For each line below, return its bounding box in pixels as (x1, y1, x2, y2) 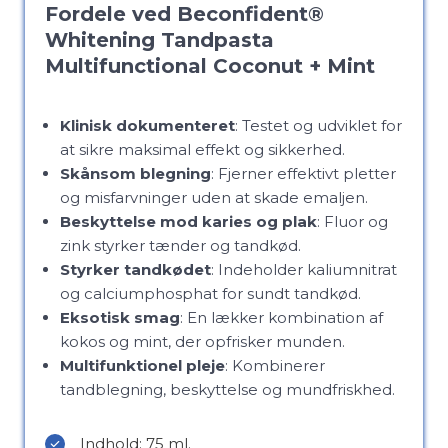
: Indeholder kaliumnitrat (211, 260, 397, 279)
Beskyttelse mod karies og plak (60, 212, 317, 231)
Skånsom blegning (60, 164, 211, 183)
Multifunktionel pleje (60, 356, 225, 375)
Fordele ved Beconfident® (45, 2, 324, 26)
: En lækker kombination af (180, 308, 383, 327)
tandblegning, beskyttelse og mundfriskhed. (60, 380, 395, 399)
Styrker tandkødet (60, 260, 211, 279)
